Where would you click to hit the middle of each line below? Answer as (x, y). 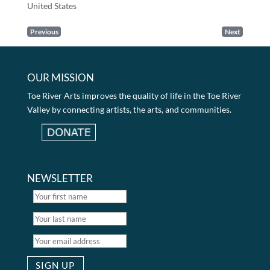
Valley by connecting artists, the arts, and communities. (129, 110)
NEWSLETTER (60, 178)
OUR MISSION (60, 78)
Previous (44, 32)
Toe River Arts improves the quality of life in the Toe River (134, 96)
